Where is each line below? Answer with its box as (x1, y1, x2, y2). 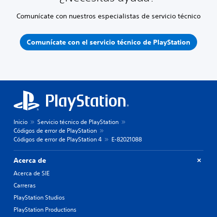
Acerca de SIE (14, 169, 49, 177)
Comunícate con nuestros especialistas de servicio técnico (16, 11, 201, 20)
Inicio (14, 117, 28, 126)
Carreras (14, 181, 36, 189)
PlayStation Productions (14, 205, 77, 214)
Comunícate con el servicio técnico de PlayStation (27, 38, 190, 46)
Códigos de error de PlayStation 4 (14, 135, 102, 143)
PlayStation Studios (14, 193, 65, 201)
